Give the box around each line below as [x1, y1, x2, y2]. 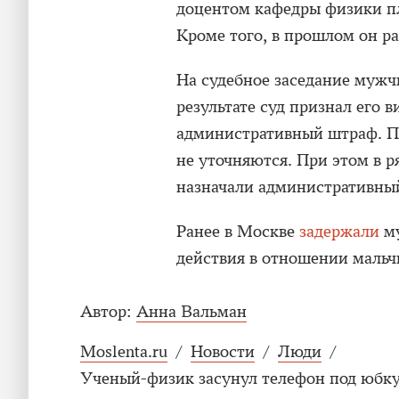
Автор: [80, 302, 132, 322]
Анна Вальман [136, 302, 247, 322]
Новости [191, 342, 255, 362]
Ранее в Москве [176, 222, 299, 241]
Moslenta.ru [80, 342, 167, 362]
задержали [299, 222, 379, 241]
